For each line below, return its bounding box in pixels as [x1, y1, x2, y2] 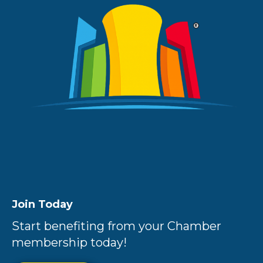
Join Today [12, 198, 73, 211]
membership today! [12, 235, 127, 250]
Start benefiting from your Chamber [12, 219, 221, 234]
